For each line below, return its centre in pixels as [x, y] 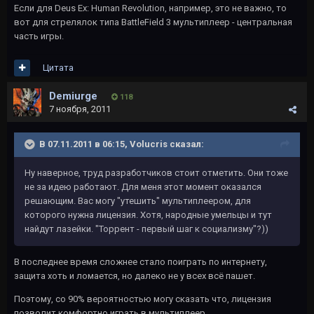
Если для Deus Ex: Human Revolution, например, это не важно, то [150, 8]
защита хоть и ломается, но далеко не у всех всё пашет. [135, 276]
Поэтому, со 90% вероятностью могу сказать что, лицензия [143, 299]
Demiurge [73, 96]
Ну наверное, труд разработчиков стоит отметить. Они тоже [156, 173]
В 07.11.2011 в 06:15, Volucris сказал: [122, 144]
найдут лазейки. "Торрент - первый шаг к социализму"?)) [146, 229]
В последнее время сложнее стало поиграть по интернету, [141, 262]
